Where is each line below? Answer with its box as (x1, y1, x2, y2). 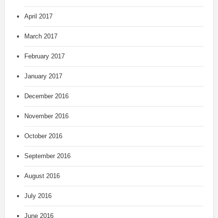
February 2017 (24, 53, 65, 60)
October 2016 (24, 132, 62, 140)
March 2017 (24, 33, 57, 40)
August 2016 (24, 172, 60, 180)
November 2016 (24, 112, 69, 120)
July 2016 (24, 192, 52, 200)
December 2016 (24, 92, 69, 100)
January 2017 (24, 73, 62, 80)
